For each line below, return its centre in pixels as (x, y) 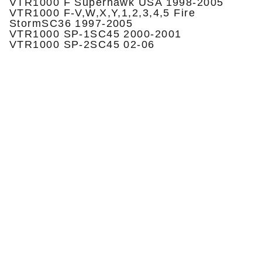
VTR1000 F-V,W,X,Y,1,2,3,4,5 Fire (103, 13)
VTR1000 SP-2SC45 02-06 (82, 44)
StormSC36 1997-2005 (71, 23)
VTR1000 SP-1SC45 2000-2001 (96, 34)
